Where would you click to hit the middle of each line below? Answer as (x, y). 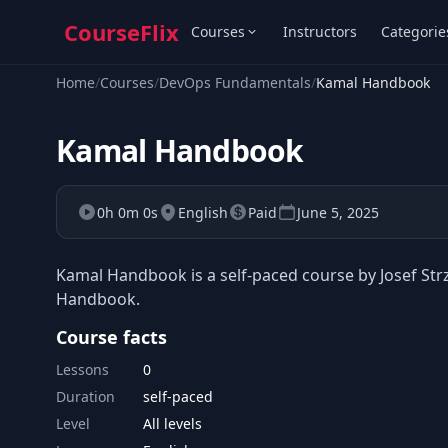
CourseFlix (121, 32)
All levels (172, 423)
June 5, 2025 (338, 212)
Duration (85, 396)
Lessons (82, 369)
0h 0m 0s (127, 212)
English (203, 212)
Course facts (111, 337)
